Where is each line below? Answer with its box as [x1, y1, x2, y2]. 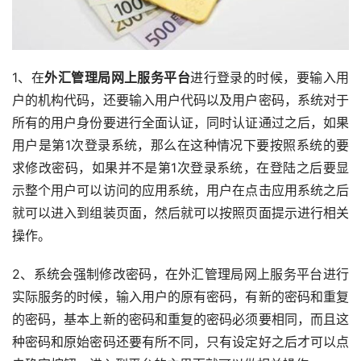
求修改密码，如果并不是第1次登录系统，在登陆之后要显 [12, 159, 349, 176]
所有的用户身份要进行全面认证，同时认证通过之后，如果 [12, 114, 349, 131]
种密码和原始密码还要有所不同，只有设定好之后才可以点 [12, 333, 349, 350]
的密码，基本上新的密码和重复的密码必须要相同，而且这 [12, 310, 349, 327]
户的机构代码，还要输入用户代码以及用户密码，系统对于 [12, 91, 349, 108]
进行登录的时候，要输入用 [190, 68, 350, 85]
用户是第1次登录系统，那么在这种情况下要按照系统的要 [12, 136, 349, 153]
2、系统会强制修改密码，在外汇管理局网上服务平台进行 [12, 265, 349, 282]
